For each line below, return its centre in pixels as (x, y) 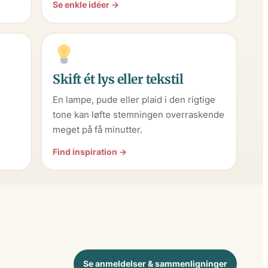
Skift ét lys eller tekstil (118, 80)
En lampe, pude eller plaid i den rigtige (134, 100)
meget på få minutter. (98, 130)
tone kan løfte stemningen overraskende (139, 115)
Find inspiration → (90, 152)
